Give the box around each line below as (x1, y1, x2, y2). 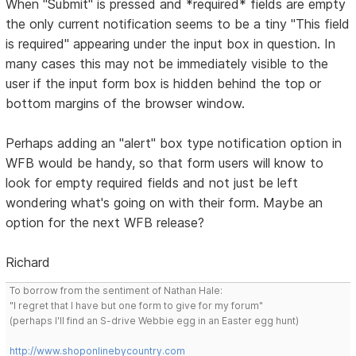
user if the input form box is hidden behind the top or (6, 75, 322, 92)
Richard (6, 254, 51, 271)
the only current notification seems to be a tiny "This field (6, 16, 350, 33)
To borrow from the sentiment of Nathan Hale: (10, 284, 223, 297)
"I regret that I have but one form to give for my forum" (10, 300, 264, 312)
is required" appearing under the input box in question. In (6, 36, 336, 52)
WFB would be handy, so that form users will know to (6, 155, 324, 172)
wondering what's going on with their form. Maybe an (6, 195, 323, 211)
